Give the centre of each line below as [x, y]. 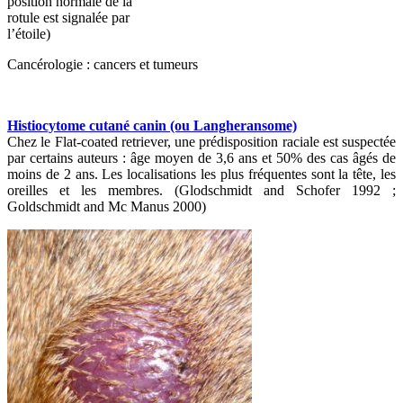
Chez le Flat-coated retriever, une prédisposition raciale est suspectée [201, 141]
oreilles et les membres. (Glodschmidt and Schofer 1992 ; [201, 190]
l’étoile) [29, 33]
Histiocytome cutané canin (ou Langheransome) [152, 125]
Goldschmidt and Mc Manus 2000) [107, 206]
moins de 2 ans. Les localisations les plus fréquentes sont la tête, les [201, 174]
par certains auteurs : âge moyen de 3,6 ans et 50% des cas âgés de [201, 157]
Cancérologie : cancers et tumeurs [103, 64]
